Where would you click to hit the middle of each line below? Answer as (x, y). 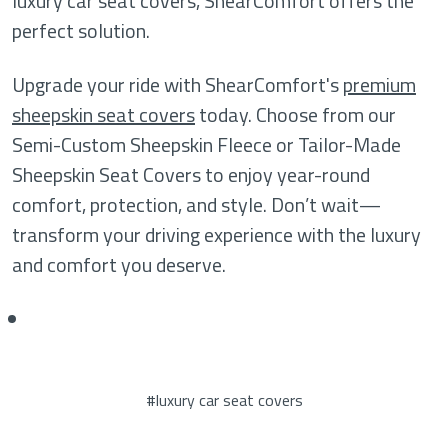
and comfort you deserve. (119, 264)
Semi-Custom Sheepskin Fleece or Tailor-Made (206, 144)
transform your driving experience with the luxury (216, 234)
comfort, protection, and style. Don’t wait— (196, 204)
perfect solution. (81, 30)
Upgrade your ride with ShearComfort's (177, 84)
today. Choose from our (295, 114)
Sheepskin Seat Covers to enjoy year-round (191, 174)
